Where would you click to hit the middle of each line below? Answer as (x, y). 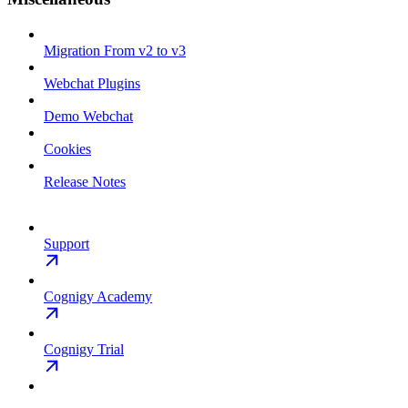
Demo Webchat (88, 116)
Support (66, 243)
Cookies (67, 148)
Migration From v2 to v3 (115, 50)
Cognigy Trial (84, 349)
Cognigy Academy (98, 296)
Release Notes (85, 181)
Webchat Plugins (92, 83)
